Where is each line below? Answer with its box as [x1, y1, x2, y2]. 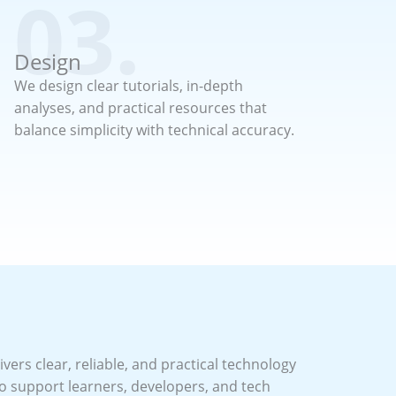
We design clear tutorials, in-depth [14, 75, 243, 95]
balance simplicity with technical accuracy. [14, 119, 294, 140]
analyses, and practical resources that [14, 97, 267, 118]
